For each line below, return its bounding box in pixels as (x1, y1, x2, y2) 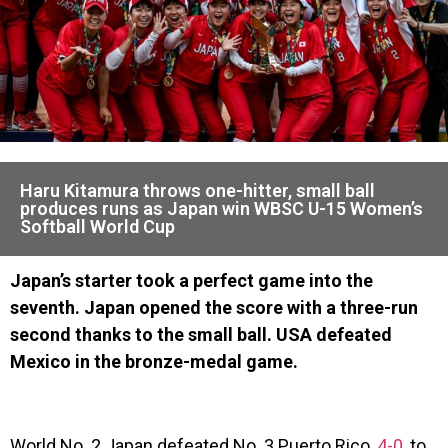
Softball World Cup (20, 215, 175, 237)
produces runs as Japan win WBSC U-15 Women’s (20, 197, 423, 219)
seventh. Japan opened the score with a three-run (10, 296, 418, 318)
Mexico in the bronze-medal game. (10, 350, 298, 372)
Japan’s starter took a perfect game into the (10, 269, 373, 291)
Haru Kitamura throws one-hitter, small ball (20, 179, 375, 201)
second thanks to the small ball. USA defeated (10, 323, 392, 345)
